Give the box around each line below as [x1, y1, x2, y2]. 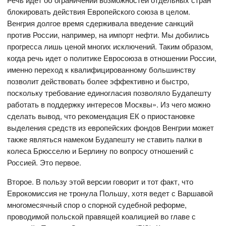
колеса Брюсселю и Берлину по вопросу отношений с [7, 145, 194, 156]
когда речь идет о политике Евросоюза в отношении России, [7, 52, 217, 63]
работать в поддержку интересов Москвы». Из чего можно [7, 98, 211, 109]
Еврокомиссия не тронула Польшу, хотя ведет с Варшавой [7, 187, 213, 198]
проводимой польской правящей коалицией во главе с [7, 210, 196, 221]
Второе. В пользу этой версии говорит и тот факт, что [7, 176, 194, 187]
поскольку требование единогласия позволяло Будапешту [7, 87, 212, 98]
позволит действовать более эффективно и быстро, [7, 75, 190, 86]
